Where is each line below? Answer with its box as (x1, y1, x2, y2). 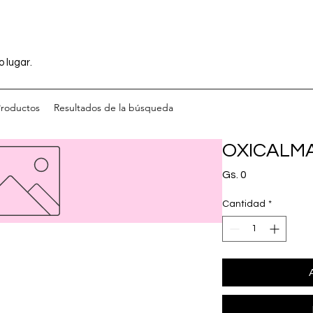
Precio (246, 168, 279, 180)
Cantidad (222, 198, 265, 209)
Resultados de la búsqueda (54, 101, 173, 114)
